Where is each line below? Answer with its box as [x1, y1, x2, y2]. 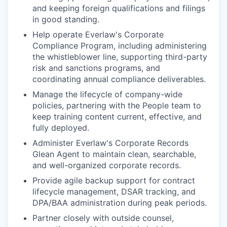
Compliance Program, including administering [32, 40, 207, 51]
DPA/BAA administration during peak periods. [32, 197, 207, 208]
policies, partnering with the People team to [32, 100, 201, 110]
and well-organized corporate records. [32, 160, 181, 170]
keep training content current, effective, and [32, 111, 202, 122]
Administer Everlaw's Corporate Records [32, 137, 188, 148]
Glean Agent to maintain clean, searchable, [32, 148, 196, 159]
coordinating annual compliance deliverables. [32, 73, 206, 84]
